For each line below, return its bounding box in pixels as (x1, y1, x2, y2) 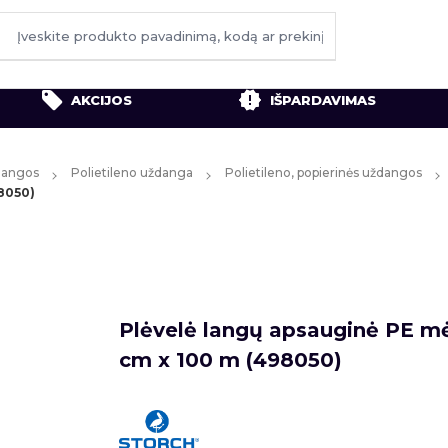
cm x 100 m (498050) (119, 348, 342, 372)
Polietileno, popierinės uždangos (225, 165, 422, 180)
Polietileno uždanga (71, 165, 193, 180)
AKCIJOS (71, 91, 132, 108)
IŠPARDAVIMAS (270, 91, 376, 108)
